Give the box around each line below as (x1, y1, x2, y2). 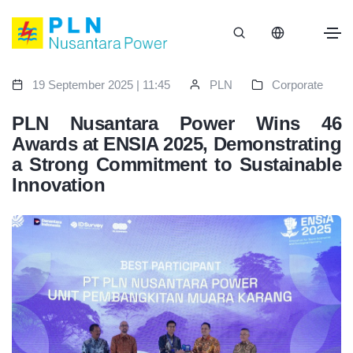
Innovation (12, 174, 105, 196)
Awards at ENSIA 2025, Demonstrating (12, 133, 341, 155)
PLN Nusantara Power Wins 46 (12, 113, 341, 135)
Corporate (272, 78, 323, 92)
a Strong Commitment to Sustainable (12, 154, 341, 176)
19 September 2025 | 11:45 (32, 78, 170, 92)
